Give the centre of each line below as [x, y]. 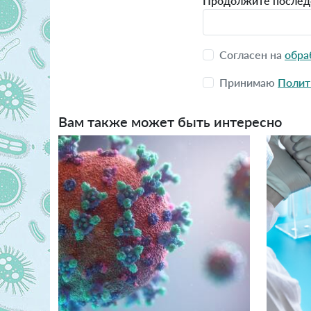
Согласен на [252, 55]
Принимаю [249, 83]
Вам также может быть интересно [170, 122]
